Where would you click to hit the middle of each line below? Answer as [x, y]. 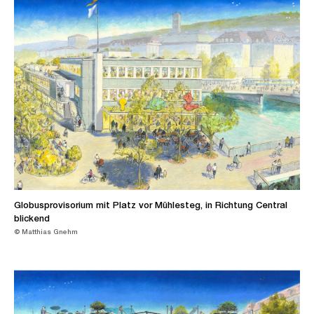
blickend [32, 219]
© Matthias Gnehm [46, 232]
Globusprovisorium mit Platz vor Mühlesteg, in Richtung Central [151, 205]
